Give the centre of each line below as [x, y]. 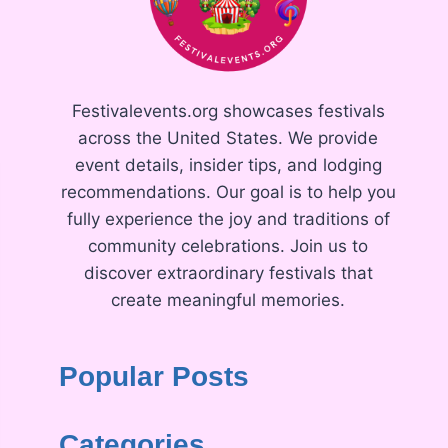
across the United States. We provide [228, 137]
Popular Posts [154, 377]
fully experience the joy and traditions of [228, 218]
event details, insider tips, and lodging [228, 164]
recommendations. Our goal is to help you [228, 191]
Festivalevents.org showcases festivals [228, 110]
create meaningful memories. [228, 299]
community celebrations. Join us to [228, 245]
